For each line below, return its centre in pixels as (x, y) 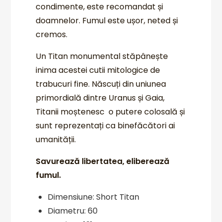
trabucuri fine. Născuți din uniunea (101, 84)
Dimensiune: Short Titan (94, 197)
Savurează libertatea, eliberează (103, 161)
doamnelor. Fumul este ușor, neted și (107, 20)
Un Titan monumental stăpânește (102, 56)
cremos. (52, 34)
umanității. (56, 139)
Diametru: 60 (73, 211)
